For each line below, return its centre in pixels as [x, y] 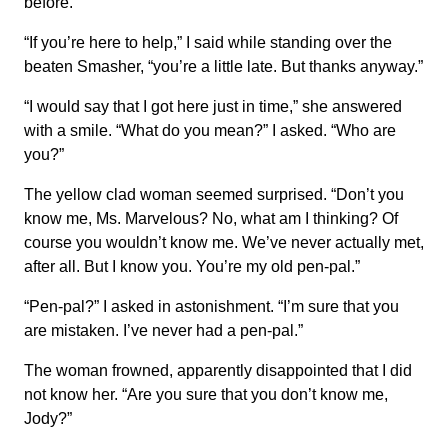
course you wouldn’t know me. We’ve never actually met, [224, 242]
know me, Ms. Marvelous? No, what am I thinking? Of [211, 218]
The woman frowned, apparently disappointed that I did [218, 370]
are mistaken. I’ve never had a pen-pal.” [163, 330]
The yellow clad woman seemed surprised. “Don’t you [214, 194]
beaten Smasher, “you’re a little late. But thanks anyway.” [223, 66]
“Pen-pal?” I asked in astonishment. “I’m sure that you [211, 306]
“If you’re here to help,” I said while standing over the [208, 42]
